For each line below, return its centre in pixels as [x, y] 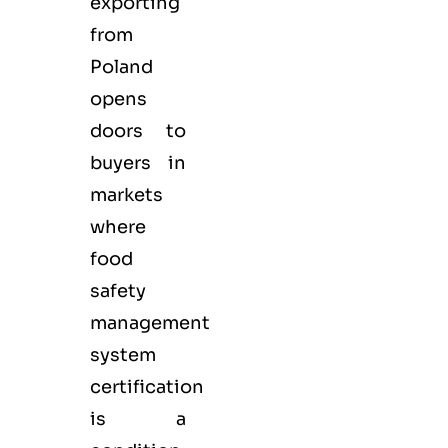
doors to [138, 131]
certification [147, 387]
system [123, 355]
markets [126, 195]
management [150, 323]
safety [118, 291]
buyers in [138, 163]
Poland [121, 67]
